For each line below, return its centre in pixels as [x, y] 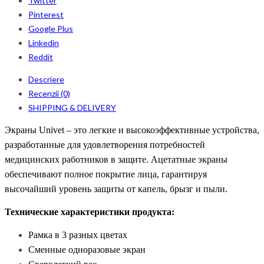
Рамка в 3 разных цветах [78, 235]
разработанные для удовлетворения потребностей [105, 145]
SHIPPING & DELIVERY [72, 108]
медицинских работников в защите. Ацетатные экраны [116, 160]
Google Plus [51, 29]
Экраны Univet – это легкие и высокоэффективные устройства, [132, 130]
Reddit [41, 57]
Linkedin [44, 43]
